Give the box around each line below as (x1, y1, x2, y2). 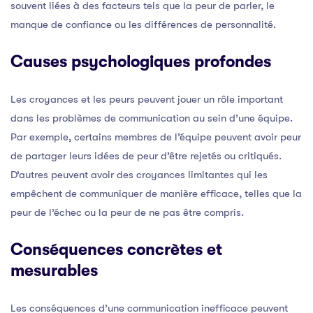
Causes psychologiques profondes (10, 52, 271, 71)
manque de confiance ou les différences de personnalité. (10, 17, 276, 31)
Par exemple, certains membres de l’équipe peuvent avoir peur (10, 130, 301, 143)
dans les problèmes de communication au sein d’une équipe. (10, 111, 293, 124)
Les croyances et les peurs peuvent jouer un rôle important (10, 92, 283, 105)
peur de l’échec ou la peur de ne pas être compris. (10, 205, 244, 219)
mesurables (10, 261, 98, 280)
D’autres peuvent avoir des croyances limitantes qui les (10, 168, 268, 181)
